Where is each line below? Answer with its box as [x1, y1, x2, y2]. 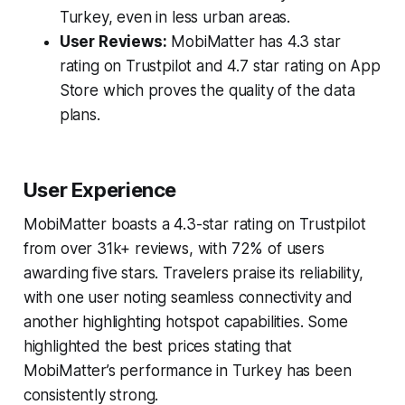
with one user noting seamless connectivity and [23, 287, 353, 306]
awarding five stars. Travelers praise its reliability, [23, 263, 363, 282]
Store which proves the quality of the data [59, 80, 355, 99]
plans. [59, 105, 100, 124]
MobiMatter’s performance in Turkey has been [23, 361, 352, 380]
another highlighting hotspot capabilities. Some [23, 312, 348, 331]
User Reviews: [59, 32, 167, 51]
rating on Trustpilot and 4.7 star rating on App [59, 56, 381, 75]
